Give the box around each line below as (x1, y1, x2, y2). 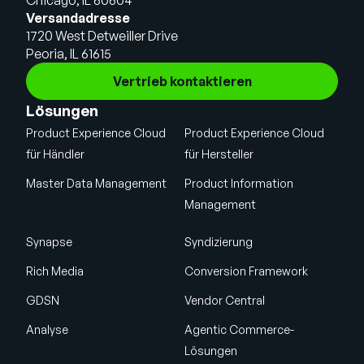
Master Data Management (26, 176, 167, 191)
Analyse (26, 323, 68, 337)
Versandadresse (26, 10, 130, 27)
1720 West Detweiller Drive (26, 28, 178, 45)
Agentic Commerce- (184, 323, 294, 337)
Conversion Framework (184, 264, 308, 279)
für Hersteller (184, 147, 253, 162)
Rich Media (26, 264, 84, 279)
